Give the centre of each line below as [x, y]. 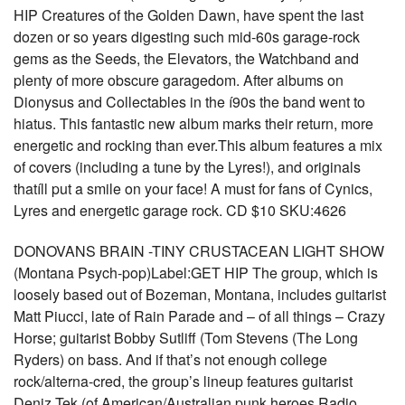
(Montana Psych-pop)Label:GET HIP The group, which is [196, 273]
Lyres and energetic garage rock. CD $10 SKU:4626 [180, 210]
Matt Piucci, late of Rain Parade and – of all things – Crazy [199, 316]
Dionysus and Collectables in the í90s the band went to [189, 102]
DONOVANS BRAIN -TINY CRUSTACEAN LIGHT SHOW [199, 251]
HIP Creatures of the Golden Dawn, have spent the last [188, 15]
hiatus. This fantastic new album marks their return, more [193, 123]
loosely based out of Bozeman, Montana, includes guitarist [200, 294]
